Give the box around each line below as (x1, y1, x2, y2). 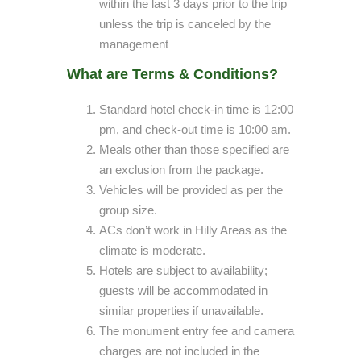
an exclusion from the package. (99, 163, 263, 176)
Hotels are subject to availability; (99, 263, 268, 277)
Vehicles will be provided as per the (99, 183, 283, 197)
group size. (99, 203, 157, 217)
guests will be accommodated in (99, 284, 268, 297)
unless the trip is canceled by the (99, 17, 271, 31)
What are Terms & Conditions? (67, 66, 278, 82)
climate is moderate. (99, 243, 205, 257)
